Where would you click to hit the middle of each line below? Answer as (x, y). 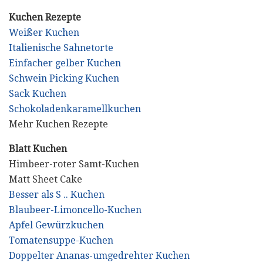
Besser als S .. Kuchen (57, 194)
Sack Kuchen (38, 93)
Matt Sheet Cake (45, 179)
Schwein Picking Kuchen (64, 78)
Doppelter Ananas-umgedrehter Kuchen (99, 255)
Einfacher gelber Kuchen (65, 63)
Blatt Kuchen (38, 149)
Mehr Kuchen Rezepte (58, 124)
